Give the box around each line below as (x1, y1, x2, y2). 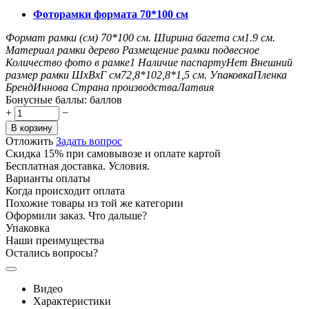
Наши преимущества (6, 234, 104, 246)
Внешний (250, 56, 292, 68)
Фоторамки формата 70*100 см (33, 8, 188, 20)
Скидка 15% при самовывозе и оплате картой (6, 147, 221, 159)
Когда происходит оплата (6, 184, 125, 197)
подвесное (212, 43, 259, 56)
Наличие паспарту (138, 56, 226, 68)
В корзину (11, 122, 52, 133)
